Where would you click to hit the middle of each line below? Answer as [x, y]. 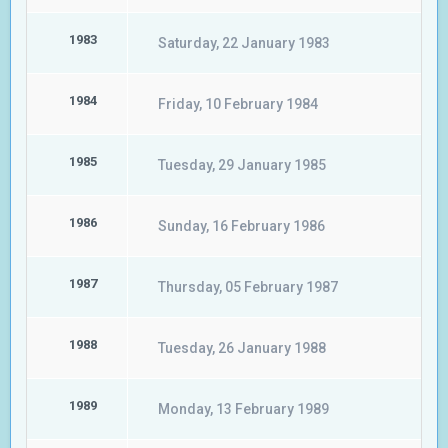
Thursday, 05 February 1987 [248, 287]
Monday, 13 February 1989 [243, 409]
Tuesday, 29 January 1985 [242, 165]
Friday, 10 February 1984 [238, 104]
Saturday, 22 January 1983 [244, 43]
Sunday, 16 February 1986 [241, 226]
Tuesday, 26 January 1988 [242, 348]
